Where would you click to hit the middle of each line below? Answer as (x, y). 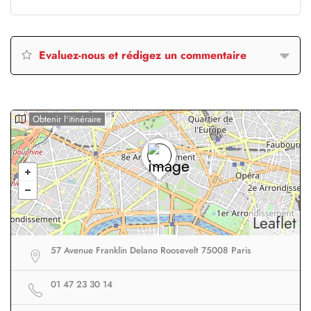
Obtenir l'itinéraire (67, 119)
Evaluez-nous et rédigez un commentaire (141, 55)
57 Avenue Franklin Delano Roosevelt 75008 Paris (151, 250)
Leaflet (275, 222)
